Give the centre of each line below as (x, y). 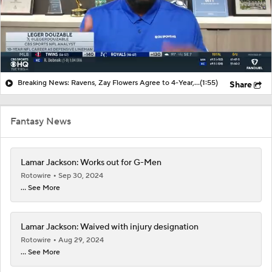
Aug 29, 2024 (81, 240)
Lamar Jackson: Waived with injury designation (110, 227)
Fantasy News (41, 121)
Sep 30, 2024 (81, 175)
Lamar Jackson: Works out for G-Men (91, 162)
